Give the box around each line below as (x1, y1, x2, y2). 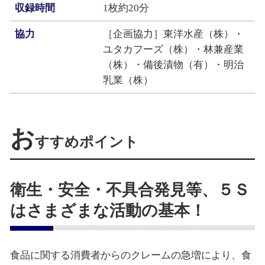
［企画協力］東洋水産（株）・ (103, 28, 244, 40)
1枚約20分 (103, 2, 150, 14)
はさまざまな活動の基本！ (9, 201, 206, 219)
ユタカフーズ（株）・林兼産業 (103, 43, 244, 55)
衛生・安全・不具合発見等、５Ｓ (9, 180, 250, 199)
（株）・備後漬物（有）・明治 (103, 59, 244, 70)
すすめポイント (34, 134, 138, 150)
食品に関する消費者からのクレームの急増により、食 (9, 250, 251, 261)
